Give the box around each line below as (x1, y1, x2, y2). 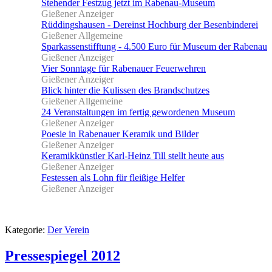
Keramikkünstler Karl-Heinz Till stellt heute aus (41, 151, 224, 161)
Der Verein (47, 225, 89, 236)
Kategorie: (5, 225, 47, 236)
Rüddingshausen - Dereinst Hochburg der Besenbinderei (41, 19, 258, 30)
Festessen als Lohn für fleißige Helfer (41, 172, 185, 183)
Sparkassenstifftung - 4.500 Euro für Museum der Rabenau (41, 41, 267, 52)
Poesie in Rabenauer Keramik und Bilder (41, 129, 199, 140)
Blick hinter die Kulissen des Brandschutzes (41, 85, 209, 96)
